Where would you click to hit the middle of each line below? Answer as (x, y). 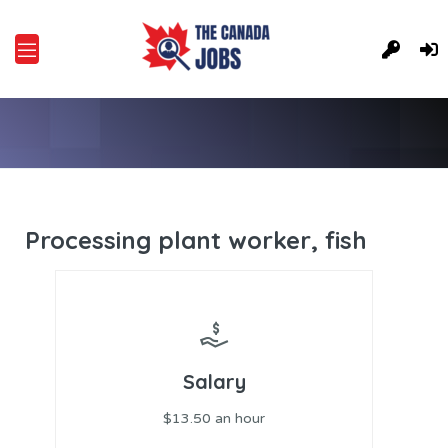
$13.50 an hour (214, 418)
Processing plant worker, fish (196, 240)
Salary (214, 381)
